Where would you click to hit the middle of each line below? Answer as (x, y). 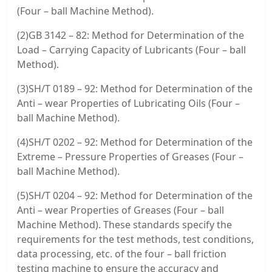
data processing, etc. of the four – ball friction (122, 253)
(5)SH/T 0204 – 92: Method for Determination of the (135, 195)
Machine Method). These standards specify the (124, 224)
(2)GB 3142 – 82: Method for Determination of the (131, 35)
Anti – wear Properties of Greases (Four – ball (121, 210)
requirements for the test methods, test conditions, (135, 239)
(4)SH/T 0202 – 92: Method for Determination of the (135, 142)
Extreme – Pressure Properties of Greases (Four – (130, 156)
